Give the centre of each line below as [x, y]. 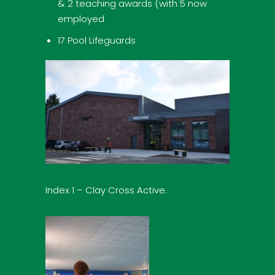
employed [81, 18]
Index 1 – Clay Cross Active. [106, 190]
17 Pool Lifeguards [96, 40]
